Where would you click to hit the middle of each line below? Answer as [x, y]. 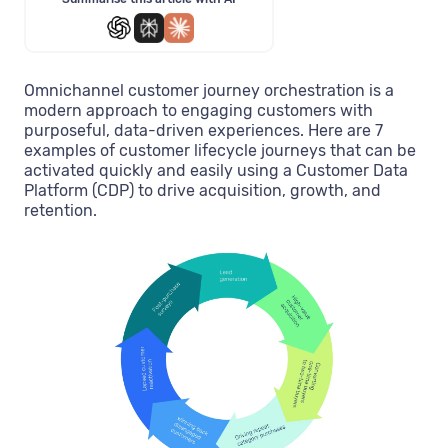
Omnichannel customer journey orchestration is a [209, 90]
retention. [60, 210]
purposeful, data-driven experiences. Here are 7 [203, 130]
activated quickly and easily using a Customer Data [216, 170]
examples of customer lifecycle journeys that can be [220, 150]
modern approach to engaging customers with [198, 110]
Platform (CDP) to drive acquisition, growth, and [202, 190]
